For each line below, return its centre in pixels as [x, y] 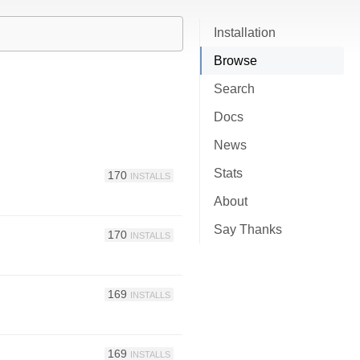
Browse [235, 61]
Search [234, 89]
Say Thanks [248, 229]
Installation [245, 33]
